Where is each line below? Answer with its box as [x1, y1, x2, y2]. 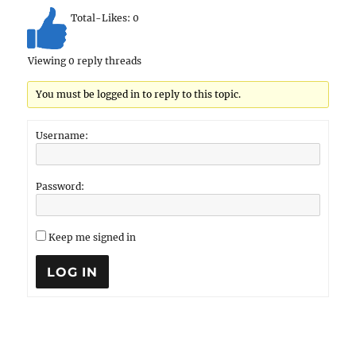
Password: [36, 180, 85, 192]
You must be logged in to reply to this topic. [35, 88, 241, 100]
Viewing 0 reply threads [28, 55, 142, 67]
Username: [36, 130, 89, 141]
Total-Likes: [71, 12, 133, 24]
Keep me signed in [48, 231, 137, 243]
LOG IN [47, 264, 98, 280]
